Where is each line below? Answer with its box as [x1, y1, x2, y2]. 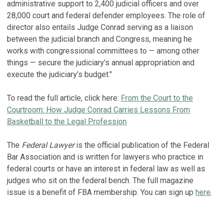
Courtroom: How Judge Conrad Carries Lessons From [7, 105, 190, 114]
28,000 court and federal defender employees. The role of [7, 11, 205, 20]
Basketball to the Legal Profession [7, 117, 127, 126]
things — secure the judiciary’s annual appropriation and [7, 58, 194, 67]
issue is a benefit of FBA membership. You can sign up [7, 188, 195, 197]
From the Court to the [121, 93, 193, 103]
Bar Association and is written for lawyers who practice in [7, 152, 203, 162]
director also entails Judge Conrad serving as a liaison [7, 23, 193, 32]
